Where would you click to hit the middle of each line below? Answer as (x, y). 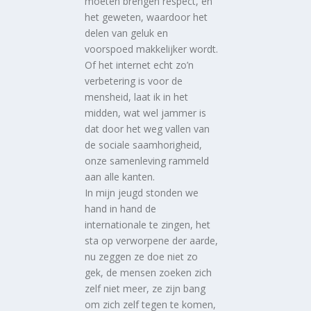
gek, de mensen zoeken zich (149, 272)
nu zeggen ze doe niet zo (142, 256)
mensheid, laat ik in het (137, 96)
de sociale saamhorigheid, (144, 144)
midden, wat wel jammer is (146, 112)
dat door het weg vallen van (148, 128)
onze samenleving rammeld (147, 160)
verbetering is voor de (134, 81)
